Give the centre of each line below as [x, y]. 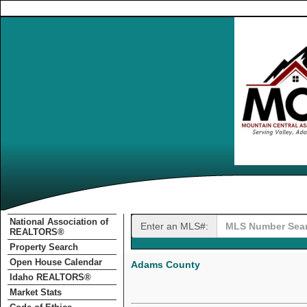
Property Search [44, 247]
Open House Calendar [56, 262]
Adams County [165, 265]
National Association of [59, 222]
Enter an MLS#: [174, 226]
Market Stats [36, 292]
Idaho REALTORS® [50, 277]
